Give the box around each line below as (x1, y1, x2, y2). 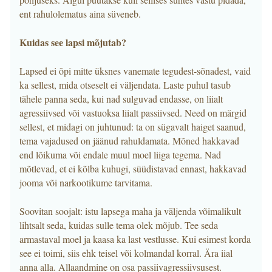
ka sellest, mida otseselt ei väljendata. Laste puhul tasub (19, 78, 231, 91)
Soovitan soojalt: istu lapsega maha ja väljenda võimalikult (19, 205, 241, 217)
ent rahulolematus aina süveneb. (19, 7, 141, 20)
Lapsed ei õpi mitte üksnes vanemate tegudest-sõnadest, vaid (19, 64, 251, 77)
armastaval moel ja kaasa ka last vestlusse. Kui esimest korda (19, 233, 251, 245)
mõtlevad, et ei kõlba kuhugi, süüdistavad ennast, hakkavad (19, 162, 246, 175)
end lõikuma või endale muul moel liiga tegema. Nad (19, 148, 221, 161)
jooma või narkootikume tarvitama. (19, 176, 152, 189)
